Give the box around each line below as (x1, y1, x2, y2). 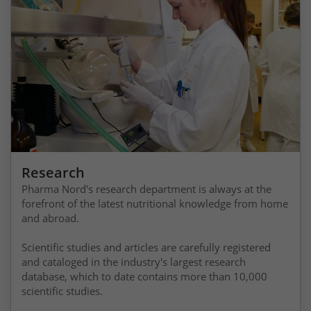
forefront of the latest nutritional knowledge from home (22, 196, 288, 210)
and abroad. (22, 210, 79, 225)
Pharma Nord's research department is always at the (22, 181, 271, 196)
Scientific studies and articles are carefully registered (22, 239, 271, 254)
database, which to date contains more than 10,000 (22, 269, 267, 283)
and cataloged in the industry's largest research (22, 254, 246, 269)
